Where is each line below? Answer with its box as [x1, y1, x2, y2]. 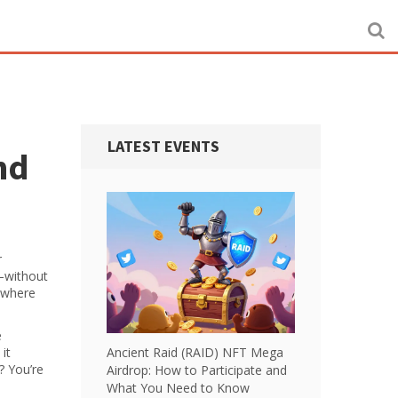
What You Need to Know [107, 379, 250, 396]
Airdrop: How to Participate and [107, 362, 287, 378]
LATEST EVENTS [107, 136, 219, 156]
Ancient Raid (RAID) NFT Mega [107, 344, 283, 361]
